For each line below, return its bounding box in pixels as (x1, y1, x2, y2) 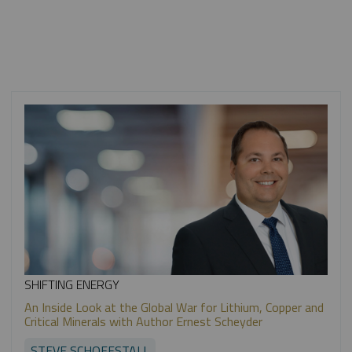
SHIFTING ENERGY (24, 274, 119, 294)
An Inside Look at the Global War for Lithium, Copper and (24, 297, 324, 317)
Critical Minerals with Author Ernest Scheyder (24, 311, 262, 331)
